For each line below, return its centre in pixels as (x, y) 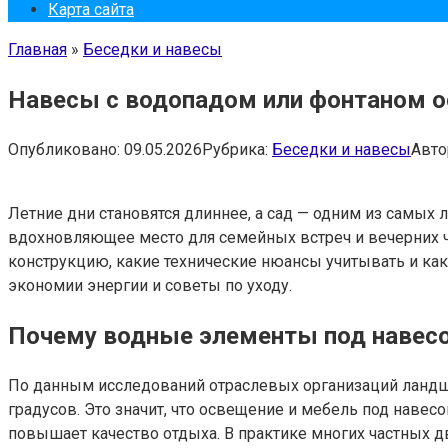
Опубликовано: (64, 149)
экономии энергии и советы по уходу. (150, 285)
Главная (37, 49)
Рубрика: (235, 149)
